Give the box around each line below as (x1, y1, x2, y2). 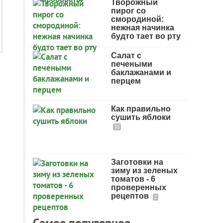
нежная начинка (111, 23, 174, 32)
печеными (111, 60, 152, 68)
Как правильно (111, 105, 171, 113)
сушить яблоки (111, 113, 171, 121)
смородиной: (111, 15, 164, 23)
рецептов (111, 192, 151, 200)
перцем (111, 77, 141, 85)
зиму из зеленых (111, 166, 178, 175)
